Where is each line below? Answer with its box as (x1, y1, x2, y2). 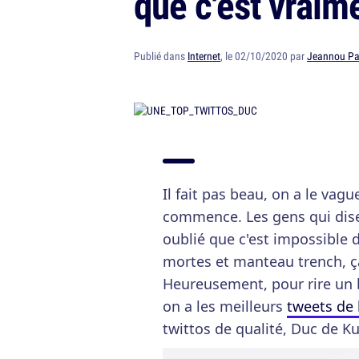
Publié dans (134, 49, 188, 63)
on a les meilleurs (163, 296, 287, 316)
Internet (188, 49, 220, 63)
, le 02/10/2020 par (220, 49, 307, 63)
